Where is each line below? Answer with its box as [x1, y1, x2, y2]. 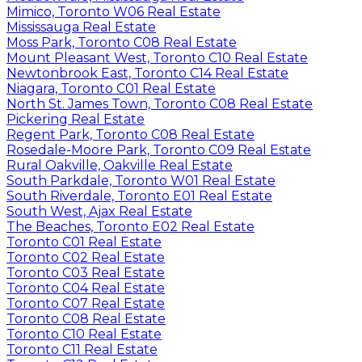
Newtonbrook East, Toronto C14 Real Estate [6, 65, 288, 81]
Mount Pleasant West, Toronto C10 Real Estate [6, 49, 308, 65]
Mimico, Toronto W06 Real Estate [6, 3, 221, 19]
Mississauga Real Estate [6, 19, 156, 35]
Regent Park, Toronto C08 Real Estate [6, 126, 255, 142]
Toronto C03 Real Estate [6, 264, 165, 280]
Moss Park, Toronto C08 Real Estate [6, 34, 237, 50]
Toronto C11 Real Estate [6, 341, 158, 357]
